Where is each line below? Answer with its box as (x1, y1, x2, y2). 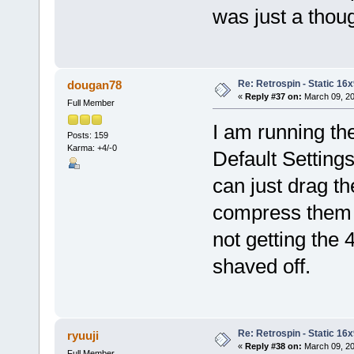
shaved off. (212, 254, 311, 279)
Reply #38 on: (244, 341, 302, 351)
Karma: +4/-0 (66, 142, 117, 153)
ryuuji (67, 328, 100, 342)
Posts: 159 (66, 130, 108, 140)
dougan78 (67, 78, 122, 92)
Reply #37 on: (244, 91, 302, 101)
